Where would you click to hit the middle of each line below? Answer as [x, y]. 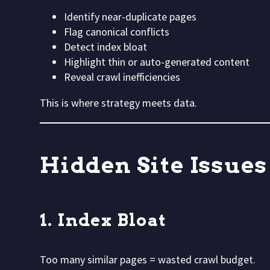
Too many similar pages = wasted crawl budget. [148, 259]
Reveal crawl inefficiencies [122, 77]
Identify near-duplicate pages [130, 16]
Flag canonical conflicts [117, 31]
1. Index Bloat [103, 220]
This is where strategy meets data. [118, 102]
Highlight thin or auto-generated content [157, 61]
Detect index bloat [105, 46]
